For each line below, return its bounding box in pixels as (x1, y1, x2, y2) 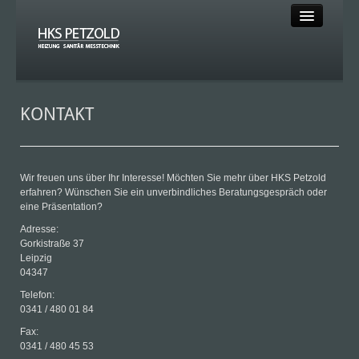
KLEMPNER (44, 248, 118, 262)
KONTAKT (20, 104, 94, 124)
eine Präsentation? (20, 201, 103, 212)
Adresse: (20, 224, 58, 235)
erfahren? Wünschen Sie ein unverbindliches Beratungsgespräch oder (20, 187, 327, 198)
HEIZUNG (44, 120, 103, 134)
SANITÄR (44, 152, 103, 166)
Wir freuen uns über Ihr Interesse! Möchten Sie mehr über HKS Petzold (20, 172, 326, 184)
